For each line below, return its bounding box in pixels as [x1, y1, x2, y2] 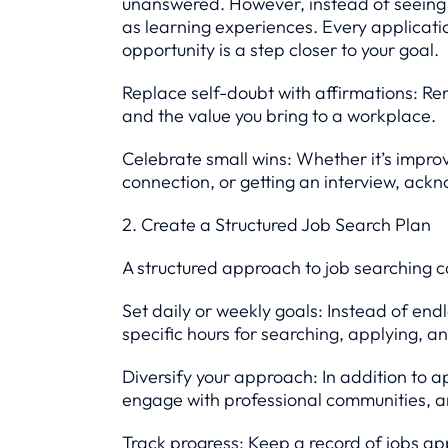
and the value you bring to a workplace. [122, 104, 436, 127]
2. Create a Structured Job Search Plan [122, 213, 431, 236]
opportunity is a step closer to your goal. [122, 38, 439, 61]
